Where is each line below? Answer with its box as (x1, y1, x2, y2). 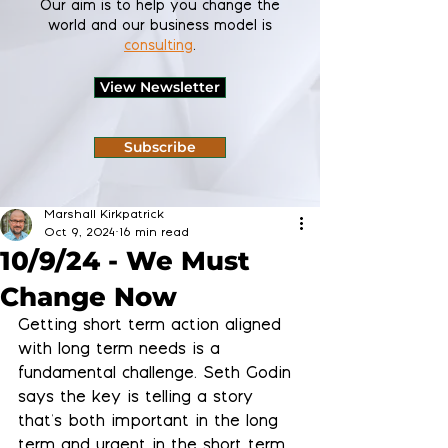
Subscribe (124, 139, 196, 155)
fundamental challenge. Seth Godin (18, 366, 297, 383)
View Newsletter (100, 79, 220, 95)
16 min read (119, 227, 189, 240)
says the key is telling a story (18, 390, 259, 407)
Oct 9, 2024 (44, 227, 115, 240)
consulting (124, 39, 193, 55)
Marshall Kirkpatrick (44, 209, 164, 222)
